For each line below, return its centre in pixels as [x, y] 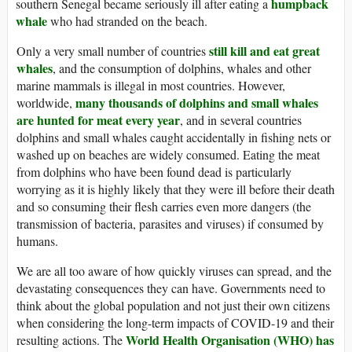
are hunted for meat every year [98, 119]
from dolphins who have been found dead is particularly [154, 171]
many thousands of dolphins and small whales [197, 102]
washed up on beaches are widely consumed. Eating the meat [168, 154]
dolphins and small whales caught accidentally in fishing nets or [174, 137]
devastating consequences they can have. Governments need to [171, 288]
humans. [37, 240]
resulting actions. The [71, 339]
